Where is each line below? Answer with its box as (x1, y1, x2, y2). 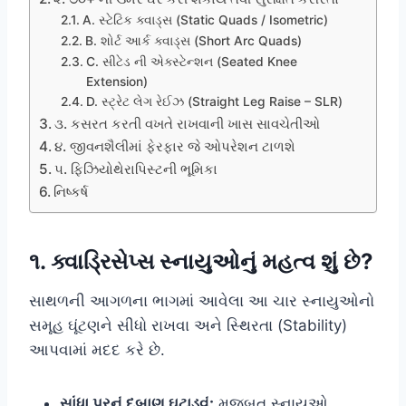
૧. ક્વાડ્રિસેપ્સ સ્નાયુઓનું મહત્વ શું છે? (29, 247, 373, 275)
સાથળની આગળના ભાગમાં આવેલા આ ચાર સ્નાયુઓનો (29, 291, 374, 310)
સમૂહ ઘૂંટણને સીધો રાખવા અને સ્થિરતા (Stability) (29, 315, 347, 334)
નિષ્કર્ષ (53, 182, 89, 200)
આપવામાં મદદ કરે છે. (29, 340, 165, 359)
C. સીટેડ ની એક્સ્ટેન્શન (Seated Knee (85, 53, 297, 69)
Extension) (85, 73, 148, 89)
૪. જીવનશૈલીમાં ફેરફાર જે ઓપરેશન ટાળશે (54, 137, 296, 155)
